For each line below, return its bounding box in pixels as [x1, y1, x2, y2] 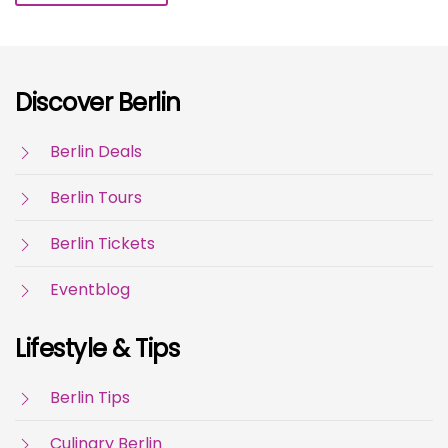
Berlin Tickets [50, 232, 155, 256]
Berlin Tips [50, 386, 130, 410]
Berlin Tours [50, 186, 142, 210]
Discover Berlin [15, 86, 181, 120]
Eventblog [50, 278, 130, 302]
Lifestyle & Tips [15, 332, 180, 366]
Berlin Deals [50, 140, 142, 164]
